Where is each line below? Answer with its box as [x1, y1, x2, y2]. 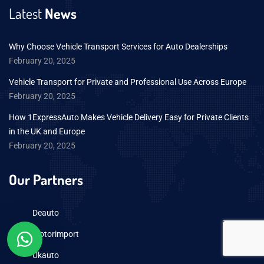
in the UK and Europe [9, 127, 85, 137]
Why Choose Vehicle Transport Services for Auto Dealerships [9, 42, 227, 52]
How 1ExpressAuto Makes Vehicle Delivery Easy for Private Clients [9, 113, 249, 123]
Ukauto [32, 250, 59, 260]
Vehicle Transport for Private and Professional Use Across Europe [9, 77, 246, 87]
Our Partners [9, 170, 83, 189]
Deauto [32, 208, 59, 218]
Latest [9, 4, 42, 23]
